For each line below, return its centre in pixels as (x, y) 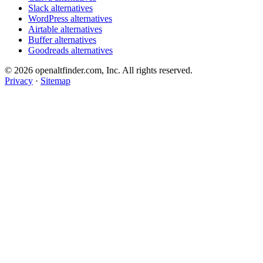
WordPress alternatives (70, 18)
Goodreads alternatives (70, 50)
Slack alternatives (60, 8)
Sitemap (55, 80)
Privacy (19, 80)
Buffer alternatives (62, 39)
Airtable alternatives (65, 29)
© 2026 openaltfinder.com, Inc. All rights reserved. (99, 70)
